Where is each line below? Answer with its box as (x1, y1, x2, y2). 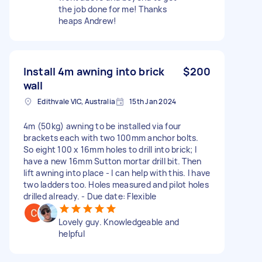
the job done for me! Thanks (58, 3, 167, 15)
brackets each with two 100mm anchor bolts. (23, 132, 199, 143)
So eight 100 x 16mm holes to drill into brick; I (23, 143, 196, 155)
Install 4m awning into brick (23, 64, 165, 78)
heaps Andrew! (58, 15, 117, 26)
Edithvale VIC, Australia (37, 96, 115, 106)
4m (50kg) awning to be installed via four (23, 120, 181, 132)
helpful (58, 227, 85, 239)
